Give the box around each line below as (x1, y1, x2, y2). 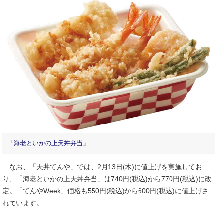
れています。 (2, 199, 43, 207)
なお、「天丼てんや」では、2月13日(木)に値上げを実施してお (2, 163, 202, 171)
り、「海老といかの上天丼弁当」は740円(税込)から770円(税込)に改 (2, 175, 212, 183)
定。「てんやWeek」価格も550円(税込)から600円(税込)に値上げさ (2, 187, 209, 195)
